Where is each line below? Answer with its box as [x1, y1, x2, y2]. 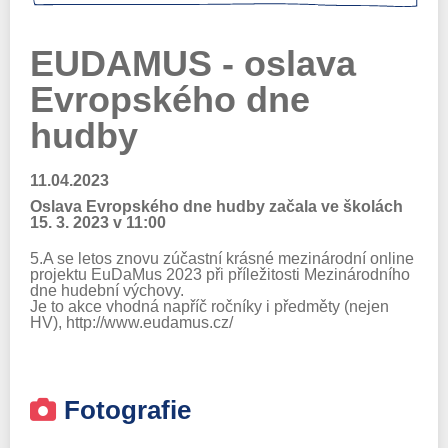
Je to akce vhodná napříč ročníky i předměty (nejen [30, 297, 389, 315]
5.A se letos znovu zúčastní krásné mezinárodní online [30, 249, 414, 267]
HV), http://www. [30, 313, 143, 331]
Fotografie [63, 394, 191, 425]
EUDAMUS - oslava [30, 42, 356, 84]
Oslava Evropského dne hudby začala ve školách [30, 197, 403, 215]
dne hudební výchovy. [30, 281, 188, 299]
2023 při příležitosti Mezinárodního [162, 265, 410, 283]
